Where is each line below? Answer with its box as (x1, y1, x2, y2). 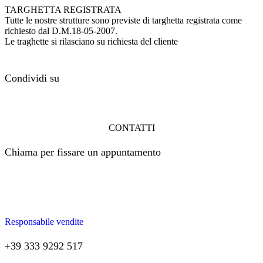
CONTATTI (108, 122, 155, 133)
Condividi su (5, 72, 59, 84)
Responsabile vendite (5, 216, 83, 227)
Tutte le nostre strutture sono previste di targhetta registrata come (5, 15, 242, 26)
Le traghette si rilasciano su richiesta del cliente (5, 36, 178, 47)
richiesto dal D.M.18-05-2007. (5, 26, 117, 36)
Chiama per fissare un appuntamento (5, 146, 161, 158)
